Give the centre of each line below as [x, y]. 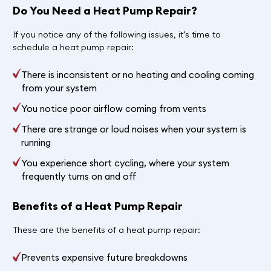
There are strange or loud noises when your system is [134, 129]
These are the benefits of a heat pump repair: [106, 230]
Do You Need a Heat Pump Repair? [105, 10]
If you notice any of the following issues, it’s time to [116, 34]
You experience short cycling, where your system [126, 163]
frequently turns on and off [79, 177]
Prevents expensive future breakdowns [105, 258]
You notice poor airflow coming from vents [114, 109]
